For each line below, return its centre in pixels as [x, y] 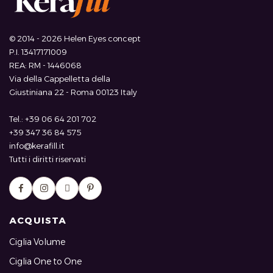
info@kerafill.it [37, 145]
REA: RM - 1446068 [45, 65]
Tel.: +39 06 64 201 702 [53, 119]
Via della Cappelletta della [60, 78]
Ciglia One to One [45, 261]
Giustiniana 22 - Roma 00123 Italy [73, 92]
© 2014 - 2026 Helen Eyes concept [75, 38]
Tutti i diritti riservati [48, 159]
